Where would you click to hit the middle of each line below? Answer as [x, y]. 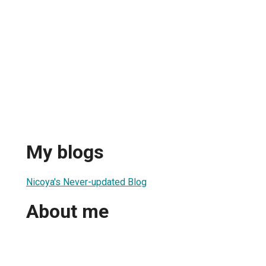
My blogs [65, 152]
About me [67, 212]
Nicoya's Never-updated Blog [86, 182]
